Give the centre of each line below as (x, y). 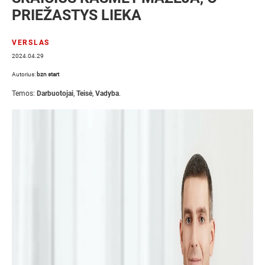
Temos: (24, 93)
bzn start (48, 74)
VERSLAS (31, 43)
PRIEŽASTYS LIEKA (77, 15)
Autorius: (24, 74)
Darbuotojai (55, 93)
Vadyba (107, 93)
